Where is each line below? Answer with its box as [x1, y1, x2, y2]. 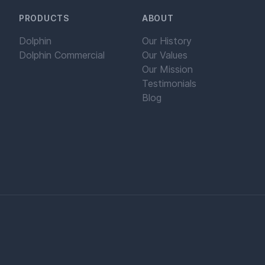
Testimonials [142, 77, 196, 89]
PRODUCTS [19, 13, 69, 23]
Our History [142, 35, 192, 47]
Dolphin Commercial [19, 49, 105, 61]
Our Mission [142, 63, 193, 75]
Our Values [142, 49, 188, 61]
